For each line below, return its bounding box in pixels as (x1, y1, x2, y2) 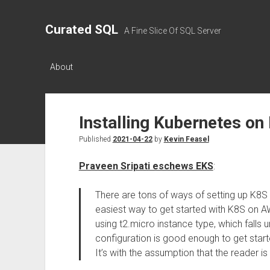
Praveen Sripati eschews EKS (78, 160, 213, 172)
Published (78, 135, 113, 143)
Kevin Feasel (163, 135, 209, 143)
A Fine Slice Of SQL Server (124, 26, 221, 36)
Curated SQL (45, 22, 118, 37)
